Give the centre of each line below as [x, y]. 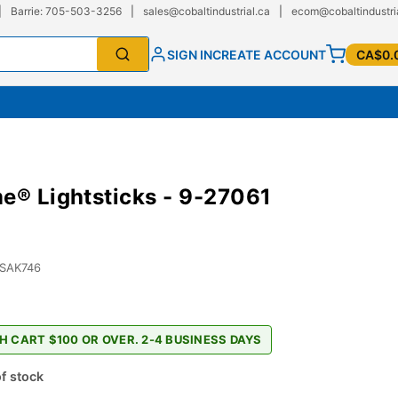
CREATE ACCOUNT [269, 54]
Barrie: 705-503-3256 [66, 11]
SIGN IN [190, 54]
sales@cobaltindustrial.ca [207, 11]
